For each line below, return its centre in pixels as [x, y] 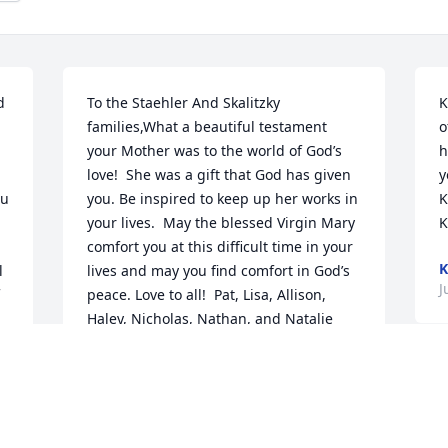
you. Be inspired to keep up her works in [223, 199]
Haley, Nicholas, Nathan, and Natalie [210, 319]
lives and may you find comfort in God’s [219, 271]
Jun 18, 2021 [128, 409]
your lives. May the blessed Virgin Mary [221, 223]
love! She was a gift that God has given [219, 175]
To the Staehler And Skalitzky [184, 103]
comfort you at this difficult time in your [220, 247]
